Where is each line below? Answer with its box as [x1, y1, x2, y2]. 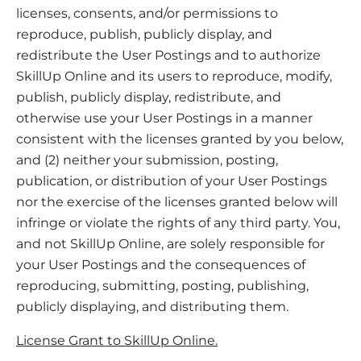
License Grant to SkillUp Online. [16, 332, 218, 348]
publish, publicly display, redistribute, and [16, 89, 281, 105]
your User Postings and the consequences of [16, 256, 305, 272]
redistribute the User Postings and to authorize [16, 47, 321, 63]
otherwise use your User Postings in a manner [16, 110, 313, 126]
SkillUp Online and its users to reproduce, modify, [16, 68, 332, 84]
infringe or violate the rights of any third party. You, [16, 214, 340, 230]
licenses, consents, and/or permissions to [16, 5, 278, 21]
